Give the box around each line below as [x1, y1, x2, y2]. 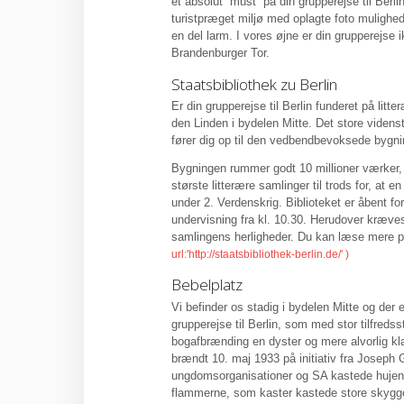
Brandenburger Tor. [171, 45, 270, 60]
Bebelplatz [171, 274, 243, 296]
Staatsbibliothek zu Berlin [171, 73, 337, 95]
